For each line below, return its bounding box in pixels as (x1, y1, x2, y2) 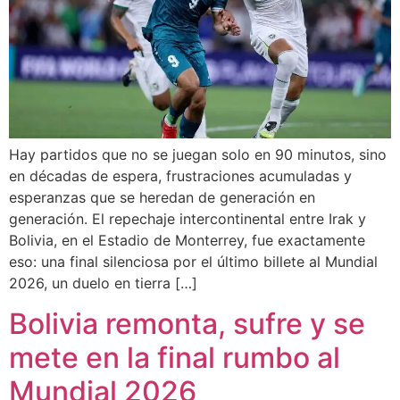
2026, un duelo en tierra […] (9, 274, 197, 293)
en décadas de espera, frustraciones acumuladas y (9, 167, 352, 186)
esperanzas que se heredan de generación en (9, 188, 315, 207)
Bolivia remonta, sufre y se (9, 305, 365, 341)
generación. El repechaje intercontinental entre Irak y (9, 210, 366, 229)
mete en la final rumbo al (9, 339, 340, 375)
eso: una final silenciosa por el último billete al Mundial (9, 253, 378, 271)
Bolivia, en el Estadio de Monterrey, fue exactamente (9, 231, 365, 250)
